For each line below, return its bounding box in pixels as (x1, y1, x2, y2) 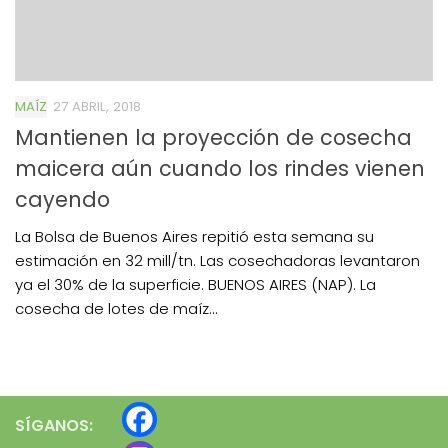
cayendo (15, 184, 110, 214)
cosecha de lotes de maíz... (15, 297, 218, 319)
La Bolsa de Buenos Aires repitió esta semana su (15, 225, 374, 247)
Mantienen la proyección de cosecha (15, 122, 412, 152)
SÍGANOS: (15, 413, 93, 437)
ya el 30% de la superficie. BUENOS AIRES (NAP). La (15, 273, 376, 295)
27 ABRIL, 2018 (53, 96, 141, 116)
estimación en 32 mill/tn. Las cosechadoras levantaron (15, 249, 420, 271)
